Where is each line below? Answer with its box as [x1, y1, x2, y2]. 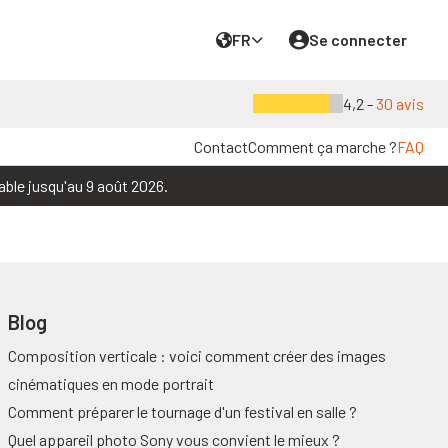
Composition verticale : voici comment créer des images [8, 346, 386, 365]
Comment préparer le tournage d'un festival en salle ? [8, 402, 357, 421]
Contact [194, 136, 248, 156]
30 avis [376, 94, 424, 113]
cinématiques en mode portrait [8, 374, 214, 393]
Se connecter [309, 30, 407, 49]
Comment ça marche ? [248, 136, 397, 156]
